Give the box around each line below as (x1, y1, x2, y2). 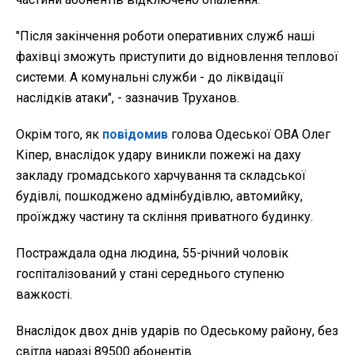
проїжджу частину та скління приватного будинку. (16, 209, 313, 225)
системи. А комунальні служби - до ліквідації (16, 70, 284, 86)
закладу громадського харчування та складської (16, 168, 306, 184)
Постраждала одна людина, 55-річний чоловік (16, 246, 288, 261)
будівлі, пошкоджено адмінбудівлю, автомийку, (16, 189, 303, 204)
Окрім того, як (16, 127, 102, 143)
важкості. (16, 287, 72, 303)
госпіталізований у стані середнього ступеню (16, 266, 284, 282)
